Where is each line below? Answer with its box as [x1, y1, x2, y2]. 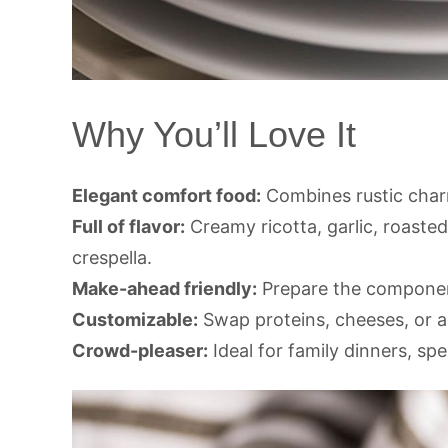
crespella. [72, 246, 152, 268]
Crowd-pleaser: [72, 339, 208, 361]
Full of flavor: [72, 215, 185, 237]
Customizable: [72, 308, 198, 330]
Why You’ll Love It [72, 113, 356, 155]
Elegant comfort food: [72, 184, 261, 206]
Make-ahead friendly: [72, 277, 257, 299]
